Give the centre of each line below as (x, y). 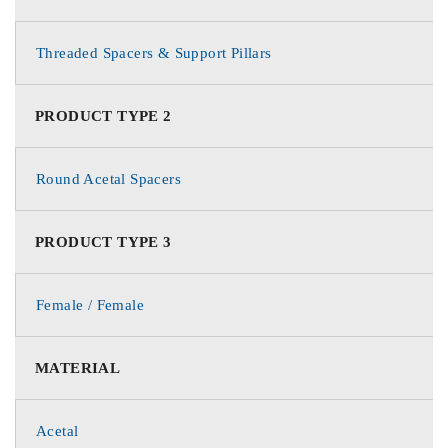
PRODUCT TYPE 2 (103, 115)
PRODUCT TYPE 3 (103, 241)
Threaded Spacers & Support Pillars (154, 52)
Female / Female (90, 304)
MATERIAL (78, 367)
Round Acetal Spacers (108, 178)
